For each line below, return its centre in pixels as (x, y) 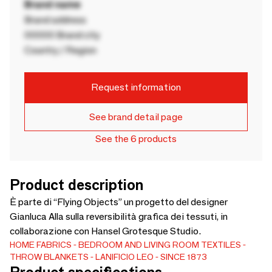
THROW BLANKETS (49, 257)
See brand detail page (136, 117)
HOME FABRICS (41, 244)
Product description (76, 185)
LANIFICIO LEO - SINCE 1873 (151, 257)
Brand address (55, 19)
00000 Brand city (62, 35)
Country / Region (60, 50)
